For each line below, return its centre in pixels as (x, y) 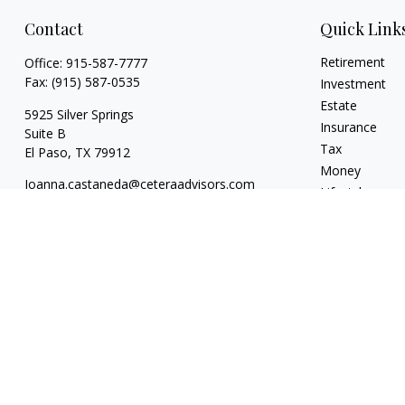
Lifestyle (345, 192)
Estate (339, 105)
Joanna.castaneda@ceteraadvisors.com (139, 184)
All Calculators (362, 257)
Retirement (353, 62)
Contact (53, 29)
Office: (45, 63)
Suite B (45, 133)
